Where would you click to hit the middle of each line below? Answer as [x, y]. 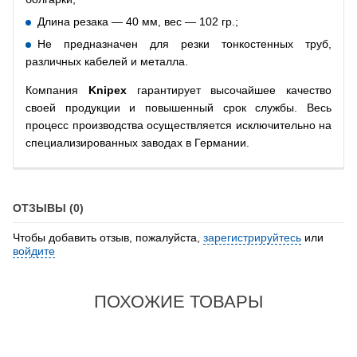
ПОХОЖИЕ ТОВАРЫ [178, 301]
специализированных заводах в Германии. [137, 142]
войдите [34, 251]
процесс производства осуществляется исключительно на [178, 125]
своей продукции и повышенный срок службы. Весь [178, 107]
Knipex [107, 90]
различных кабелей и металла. [107, 61]
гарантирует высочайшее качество [229, 90]
